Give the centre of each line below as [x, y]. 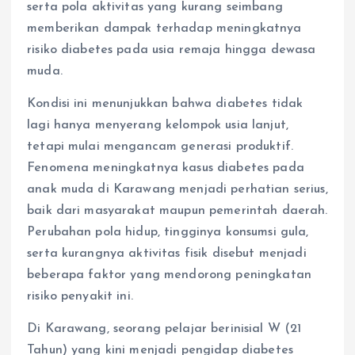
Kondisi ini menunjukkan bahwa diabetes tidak [165, 104]
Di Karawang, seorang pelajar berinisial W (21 [164, 329]
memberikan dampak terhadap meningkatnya [164, 29]
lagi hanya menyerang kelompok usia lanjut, [158, 126]
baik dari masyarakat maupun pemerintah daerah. [177, 211]
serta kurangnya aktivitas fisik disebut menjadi [167, 254]
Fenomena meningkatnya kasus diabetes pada [166, 168]
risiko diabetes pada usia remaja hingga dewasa [172, 50]
